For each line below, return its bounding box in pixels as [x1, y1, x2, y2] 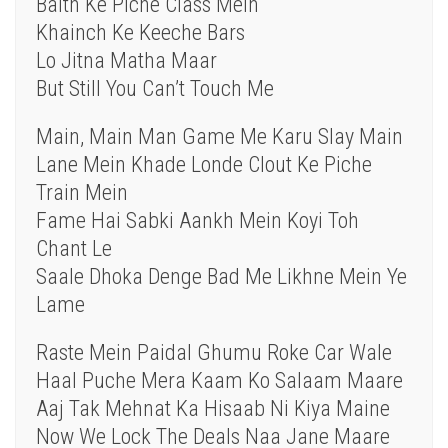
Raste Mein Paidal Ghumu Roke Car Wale [36, 340, 392, 366]
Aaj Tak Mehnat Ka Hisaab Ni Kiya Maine [36, 396, 390, 422]
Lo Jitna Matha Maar [36, 48, 217, 74]
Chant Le [36, 236, 112, 262]
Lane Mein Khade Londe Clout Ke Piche [36, 152, 372, 178]
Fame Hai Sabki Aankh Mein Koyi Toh [36, 208, 359, 234]
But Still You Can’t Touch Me [36, 76, 274, 102]
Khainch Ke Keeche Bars [36, 20, 245, 46]
